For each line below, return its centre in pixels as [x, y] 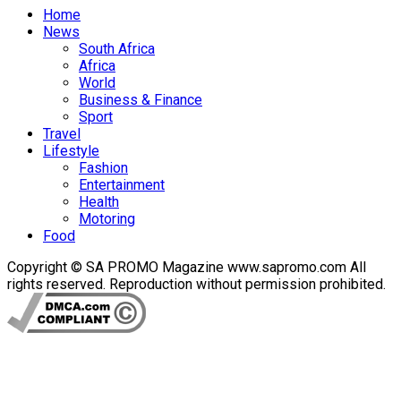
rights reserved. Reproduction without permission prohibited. [196, 285]
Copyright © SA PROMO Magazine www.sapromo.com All [187, 268]
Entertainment [122, 185]
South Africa [117, 49]
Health [99, 202]
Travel [62, 134]
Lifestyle [71, 151]
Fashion [103, 168]
